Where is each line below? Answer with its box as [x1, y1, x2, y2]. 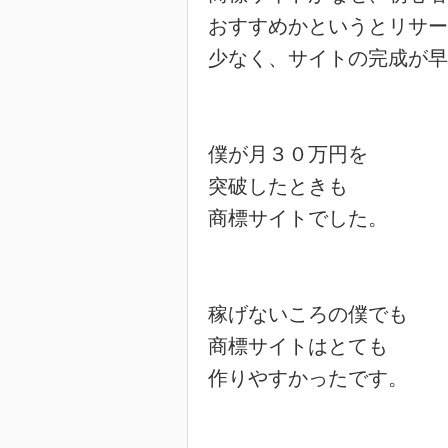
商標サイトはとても [208, 334, 388, 358]
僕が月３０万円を [208, 142, 368, 166]
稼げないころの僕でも [208, 302, 408, 326]
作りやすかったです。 [208, 366, 408, 390]
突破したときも [208, 174, 348, 198]
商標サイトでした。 [208, 206, 388, 230]
